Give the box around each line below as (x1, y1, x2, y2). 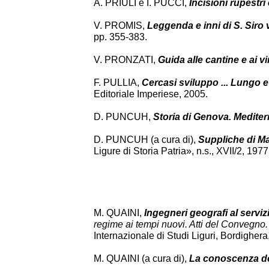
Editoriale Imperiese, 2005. (94, 89, 208, 99)
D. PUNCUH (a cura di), (94, 134, 198, 145)
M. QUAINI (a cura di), (94, 253, 187, 264)
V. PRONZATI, (94, 55, 158, 65)
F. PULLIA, (94, 77, 142, 88)
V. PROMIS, (94, 20, 147, 31)
